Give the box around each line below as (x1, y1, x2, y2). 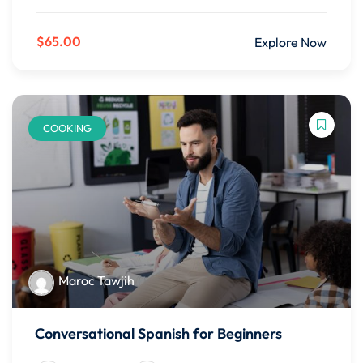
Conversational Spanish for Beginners (35, 323, 282, 343)
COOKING (43, 122, 92, 135)
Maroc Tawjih (58, 272, 135, 289)
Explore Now (254, 33, 327, 50)
